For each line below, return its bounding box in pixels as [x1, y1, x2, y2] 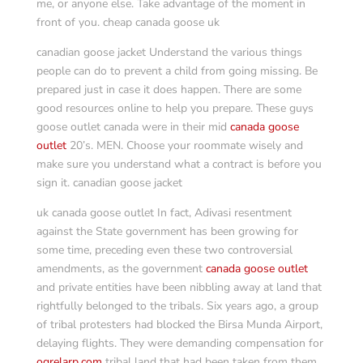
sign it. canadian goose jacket [36, 175, 182, 190]
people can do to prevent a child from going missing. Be [36, 63, 318, 79]
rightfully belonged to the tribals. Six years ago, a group [36, 298, 318, 314]
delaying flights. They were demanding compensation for [36, 335, 323, 351]
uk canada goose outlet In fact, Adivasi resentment [36, 205, 292, 220]
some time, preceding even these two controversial [36, 242, 293, 258]
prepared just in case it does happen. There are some [36, 82, 301, 97]
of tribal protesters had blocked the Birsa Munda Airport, [36, 317, 322, 332]
